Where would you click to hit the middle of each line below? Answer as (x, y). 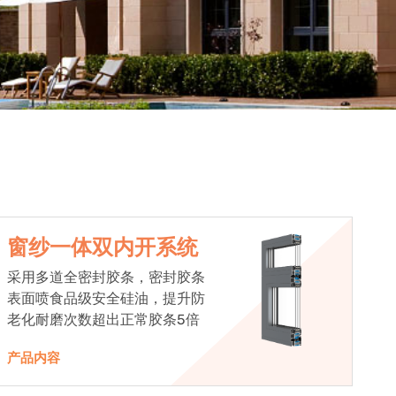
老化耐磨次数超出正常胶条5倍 (104, 320)
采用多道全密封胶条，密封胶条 (107, 278)
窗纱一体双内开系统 (103, 248)
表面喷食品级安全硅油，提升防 (107, 299)
